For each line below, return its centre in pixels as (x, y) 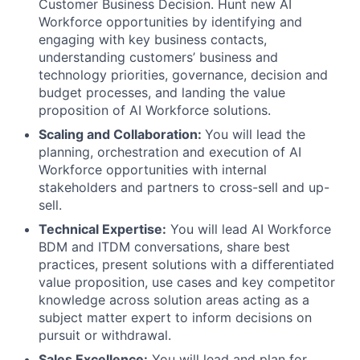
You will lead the (255, 134)
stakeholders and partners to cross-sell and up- (184, 187)
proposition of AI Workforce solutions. (155, 110)
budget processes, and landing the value (162, 92)
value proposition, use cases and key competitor (187, 282)
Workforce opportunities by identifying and (170, 22)
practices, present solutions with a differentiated (186, 264)
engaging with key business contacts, (153, 39)
